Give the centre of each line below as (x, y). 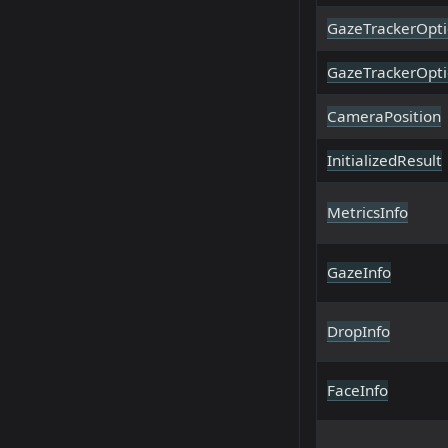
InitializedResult (384, 160)
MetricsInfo (367, 212)
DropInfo (358, 331)
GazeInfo (359, 272)
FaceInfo (357, 390)
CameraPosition (384, 116)
